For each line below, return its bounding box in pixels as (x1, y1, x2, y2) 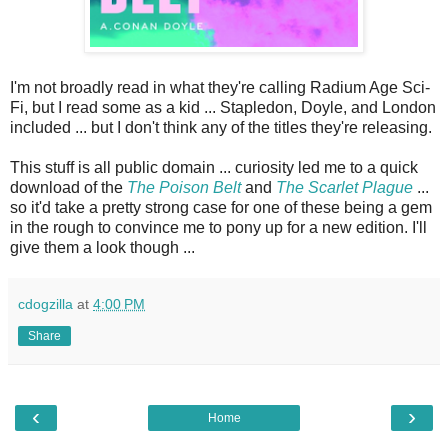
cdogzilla (18, 295, 73, 312)
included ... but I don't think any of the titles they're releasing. (10, 118, 432, 136)
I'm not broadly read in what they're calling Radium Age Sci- (10, 78, 430, 96)
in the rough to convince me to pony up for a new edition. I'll (10, 218, 427, 236)
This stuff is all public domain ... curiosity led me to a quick (10, 158, 418, 176)
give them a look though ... (10, 238, 195, 256)
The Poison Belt (127, 178, 241, 196)
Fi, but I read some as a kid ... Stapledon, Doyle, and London (10, 98, 436, 116)
